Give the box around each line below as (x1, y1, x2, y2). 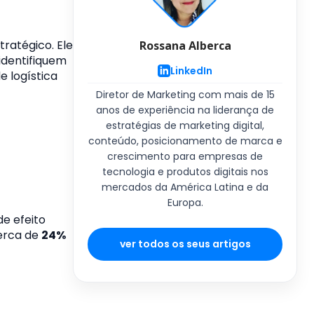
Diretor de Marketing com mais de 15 (95, 88, 275, 102)
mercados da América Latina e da (102, 180, 268, 194)
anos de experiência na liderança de (96, 103, 274, 117)
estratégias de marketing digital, (106, 118, 264, 132)
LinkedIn (170, 63, 212, 78)
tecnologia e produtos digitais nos (102, 165, 268, 179)
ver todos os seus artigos (119, 237, 251, 251)
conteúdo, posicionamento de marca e (88, 134, 282, 148)
